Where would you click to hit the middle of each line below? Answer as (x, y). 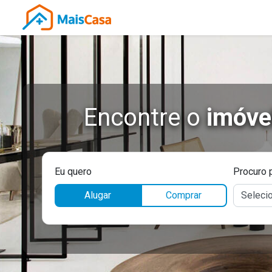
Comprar (184, 195)
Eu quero (73, 172)
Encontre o (145, 117)
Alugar (97, 195)
